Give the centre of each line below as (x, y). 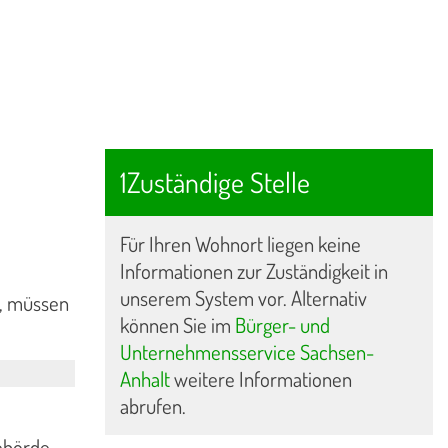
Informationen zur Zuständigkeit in (253, 270)
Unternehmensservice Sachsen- (246, 351)
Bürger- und (282, 324)
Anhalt (144, 378)
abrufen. (152, 405)
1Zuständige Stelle (214, 181)
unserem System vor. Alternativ (243, 297)
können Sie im (177, 324)
